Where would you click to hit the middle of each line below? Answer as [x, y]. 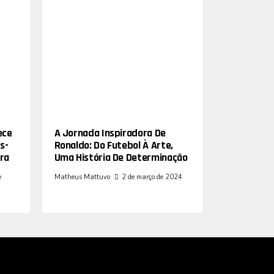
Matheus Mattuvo [82, 177]
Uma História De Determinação [121, 157]
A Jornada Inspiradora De [110, 133]
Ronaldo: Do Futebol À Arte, [113, 145]
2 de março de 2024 [152, 177]
